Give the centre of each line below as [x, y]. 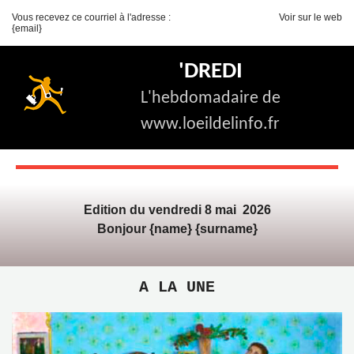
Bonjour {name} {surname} [177, 229]
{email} [27, 28]
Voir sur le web [311, 17]
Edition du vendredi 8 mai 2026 [177, 210]
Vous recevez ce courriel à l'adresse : [91, 17]
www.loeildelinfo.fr [210, 124]
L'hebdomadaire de [210, 98]
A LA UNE [177, 287]
